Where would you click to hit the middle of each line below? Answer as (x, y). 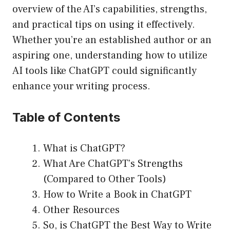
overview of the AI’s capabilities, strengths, (110, 9)
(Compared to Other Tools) (105, 179)
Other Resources (81, 210)
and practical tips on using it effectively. (104, 25)
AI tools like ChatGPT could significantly (104, 71)
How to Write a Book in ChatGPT (117, 195)
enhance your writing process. (81, 87)
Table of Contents (66, 118)
